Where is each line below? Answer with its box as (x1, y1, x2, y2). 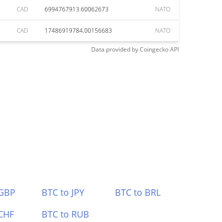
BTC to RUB (41, 208, 89, 220)
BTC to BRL (115, 186, 161, 198)
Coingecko (140, 45, 168, 54)
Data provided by (91, 45, 138, 54)
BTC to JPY (41, 186, 84, 198)
